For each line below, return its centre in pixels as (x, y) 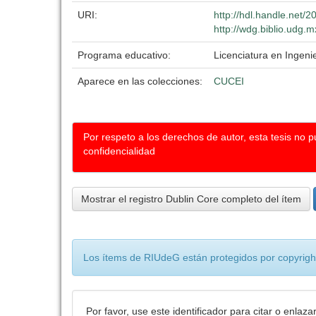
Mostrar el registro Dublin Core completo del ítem (191, 199)
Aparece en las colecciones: (140, 81)
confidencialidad (119, 151)
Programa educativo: (126, 55)
